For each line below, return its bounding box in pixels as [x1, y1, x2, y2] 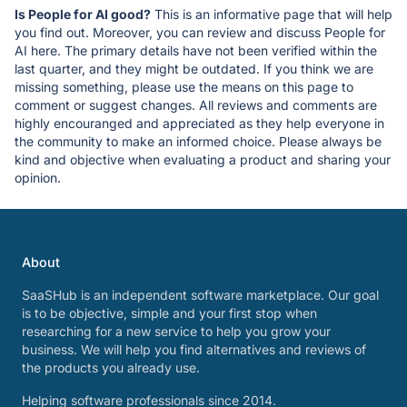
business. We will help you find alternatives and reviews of [22, 342, 366, 358]
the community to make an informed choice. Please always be [15, 134, 382, 150]
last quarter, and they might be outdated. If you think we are [15, 61, 373, 77]
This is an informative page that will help [151, 6, 392, 23]
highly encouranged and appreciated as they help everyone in [15, 115, 384, 132]
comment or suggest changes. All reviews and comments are [15, 97, 377, 114]
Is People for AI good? [15, 6, 151, 23]
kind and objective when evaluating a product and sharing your [15, 152, 391, 168]
